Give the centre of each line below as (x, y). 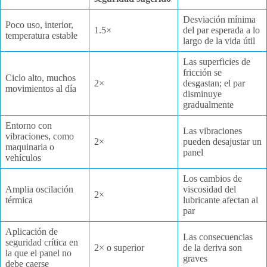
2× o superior (119, 247)
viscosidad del (209, 189)
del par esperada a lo (221, 30)
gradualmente (208, 104)
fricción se (202, 72)
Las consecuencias (218, 237)
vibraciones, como (40, 136)
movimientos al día (41, 88)
